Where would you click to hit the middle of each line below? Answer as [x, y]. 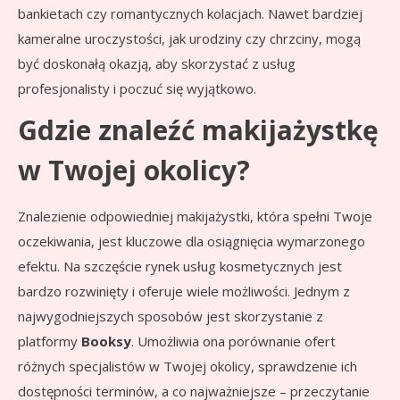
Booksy [106, 342]
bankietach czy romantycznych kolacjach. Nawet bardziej [190, 14]
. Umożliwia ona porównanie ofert [233, 342]
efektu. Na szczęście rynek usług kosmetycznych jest [180, 267]
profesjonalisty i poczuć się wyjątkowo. [137, 89]
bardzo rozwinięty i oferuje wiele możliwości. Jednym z [184, 292]
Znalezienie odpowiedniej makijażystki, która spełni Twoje [195, 217]
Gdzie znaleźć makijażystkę [198, 130]
